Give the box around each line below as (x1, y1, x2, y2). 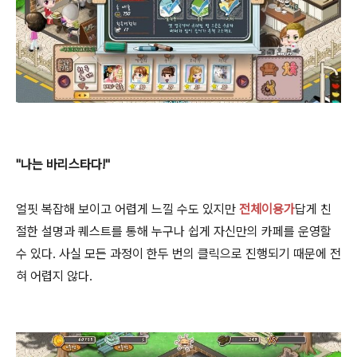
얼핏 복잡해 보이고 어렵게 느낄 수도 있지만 (16, 201, 239, 217)
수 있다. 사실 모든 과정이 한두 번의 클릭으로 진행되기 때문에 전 (16, 245, 341, 261)
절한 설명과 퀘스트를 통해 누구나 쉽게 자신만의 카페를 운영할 (16, 223, 331, 239)
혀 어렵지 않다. (16, 268, 92, 284)
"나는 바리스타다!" (16, 156, 110, 172)
